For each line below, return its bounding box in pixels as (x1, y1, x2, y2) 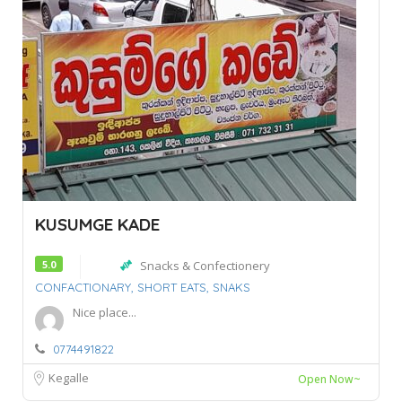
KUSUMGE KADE (35, 213, 160, 235)
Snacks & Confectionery (140, 257, 270, 274)
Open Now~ (298, 371, 361, 387)
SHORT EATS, (137, 279, 209, 294)
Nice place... (73, 303, 136, 320)
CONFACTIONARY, (35, 279, 134, 294)
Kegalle (48, 369, 89, 386)
